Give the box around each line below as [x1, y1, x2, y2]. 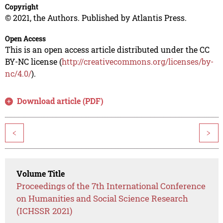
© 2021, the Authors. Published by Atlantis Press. [4, 12, 187, 23]
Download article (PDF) [17, 96, 104, 107]
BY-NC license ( [4, 56, 62, 67]
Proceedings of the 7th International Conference [16, 180, 206, 192]
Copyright [4, 2, 38, 12]
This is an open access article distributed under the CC [4, 44, 210, 55]
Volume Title [16, 168, 65, 179]
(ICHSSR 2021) [16, 205, 73, 217]
